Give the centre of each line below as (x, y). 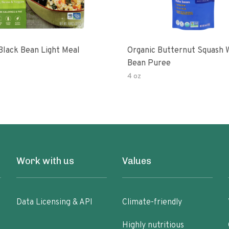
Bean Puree (149, 63)
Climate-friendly (152, 202)
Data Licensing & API (55, 202)
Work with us (45, 161)
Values (136, 161)
